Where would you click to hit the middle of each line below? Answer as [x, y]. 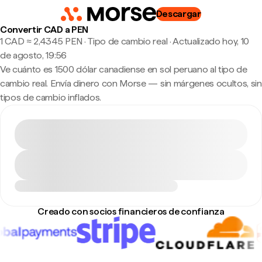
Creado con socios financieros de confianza [131, 211]
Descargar [178, 14]
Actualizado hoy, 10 [211, 41]
